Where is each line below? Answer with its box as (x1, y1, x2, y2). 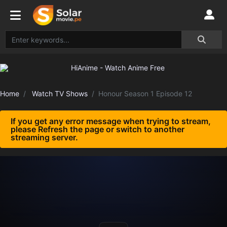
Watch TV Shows (32, 89, 88, 98)
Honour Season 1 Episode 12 (98, 89, 192, 98)
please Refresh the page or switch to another (11, 124, 184, 134)
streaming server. (11, 132, 78, 142)
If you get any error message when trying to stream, (11, 116, 211, 126)
